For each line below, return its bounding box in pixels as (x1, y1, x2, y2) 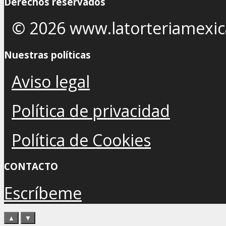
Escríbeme (4, 182, 82, 204)
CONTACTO (4, 160, 58, 173)
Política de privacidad (12, 99, 170, 122)
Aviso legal (12, 70, 90, 92)
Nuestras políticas (4, 48, 91, 61)
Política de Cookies (12, 129, 151, 151)
